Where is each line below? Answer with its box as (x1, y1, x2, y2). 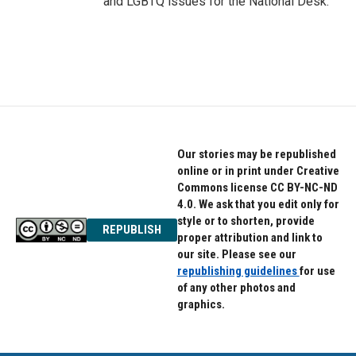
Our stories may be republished (176, 147, 336, 162)
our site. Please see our (176, 247, 296, 262)
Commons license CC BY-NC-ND (176, 180, 338, 195)
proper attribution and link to (176, 230, 323, 246)
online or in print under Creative (176, 164, 339, 179)
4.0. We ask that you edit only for (176, 197, 339, 212)
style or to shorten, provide (176, 214, 315, 229)
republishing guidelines (176, 264, 300, 279)
